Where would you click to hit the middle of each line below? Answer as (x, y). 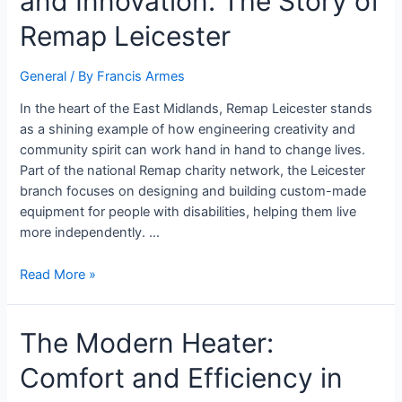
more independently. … (90, 233)
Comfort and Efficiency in (182, 378)
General (44, 76)
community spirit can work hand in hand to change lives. (193, 150)
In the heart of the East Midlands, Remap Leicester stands (197, 109)
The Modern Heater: (147, 343)
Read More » (58, 274)
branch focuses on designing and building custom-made (193, 192)
